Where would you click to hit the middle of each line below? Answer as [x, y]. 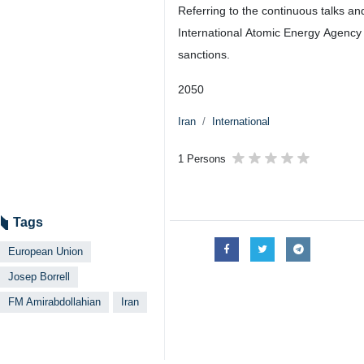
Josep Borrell [39, 277]
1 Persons [202, 159]
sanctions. [204, 54]
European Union [45, 251]
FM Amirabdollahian [54, 302]
